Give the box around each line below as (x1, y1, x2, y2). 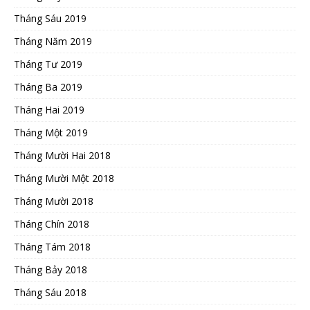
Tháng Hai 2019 (14, 102, 84, 116)
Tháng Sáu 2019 (14, 11, 86, 25)
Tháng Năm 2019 (14, 34, 92, 48)
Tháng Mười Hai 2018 (14, 148, 111, 162)
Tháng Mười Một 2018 (14, 171, 114, 185)
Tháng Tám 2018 (14, 239, 91, 253)
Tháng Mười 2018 (14, 194, 93, 208)
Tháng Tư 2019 (14, 57, 82, 71)
